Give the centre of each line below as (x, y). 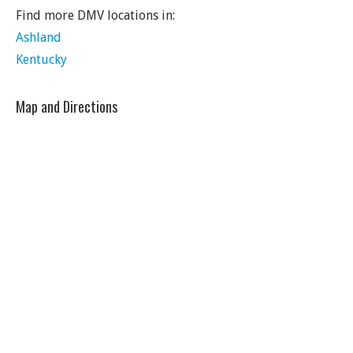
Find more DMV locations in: (95, 15)
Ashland (39, 37)
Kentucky (41, 59)
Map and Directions (67, 106)
